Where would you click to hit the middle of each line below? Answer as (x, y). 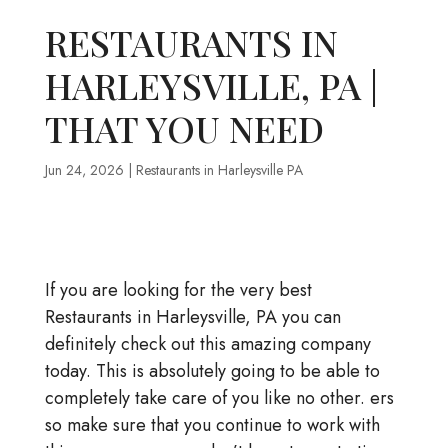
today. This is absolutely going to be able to (212, 371)
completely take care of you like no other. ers (219, 398)
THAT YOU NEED (184, 128)
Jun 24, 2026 (84, 170)
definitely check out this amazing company (207, 344)
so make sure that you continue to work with (212, 425)
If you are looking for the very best (178, 290)
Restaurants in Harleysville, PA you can (192, 317)
